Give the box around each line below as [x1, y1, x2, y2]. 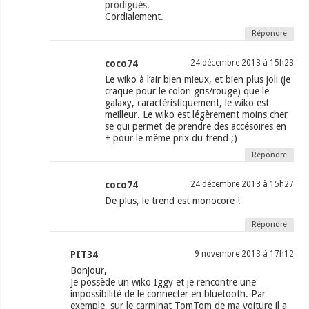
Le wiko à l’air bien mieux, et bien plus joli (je [105, 74, 291, 86]
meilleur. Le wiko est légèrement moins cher [105, 109, 288, 121]
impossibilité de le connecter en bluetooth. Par [70, 288, 266, 300]
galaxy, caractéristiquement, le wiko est [105, 97, 270, 109]
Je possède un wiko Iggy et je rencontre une [70, 277, 257, 288]
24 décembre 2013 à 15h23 [190, 58, 294, 68]
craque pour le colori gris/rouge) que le [105, 86, 270, 97]
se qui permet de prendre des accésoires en [105, 121, 287, 132]
